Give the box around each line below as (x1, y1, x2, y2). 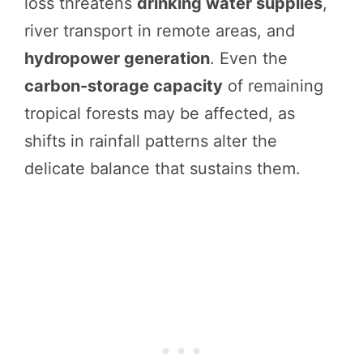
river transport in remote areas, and (24, 20, 295, 41)
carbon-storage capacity (24, 75, 223, 96)
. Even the (210, 48, 288, 68)
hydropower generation (24, 48, 210, 68)
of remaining (223, 75, 323, 96)
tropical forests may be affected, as (24, 103, 295, 123)
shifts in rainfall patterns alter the (24, 130, 277, 151)
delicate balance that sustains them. (24, 158, 301, 178)
